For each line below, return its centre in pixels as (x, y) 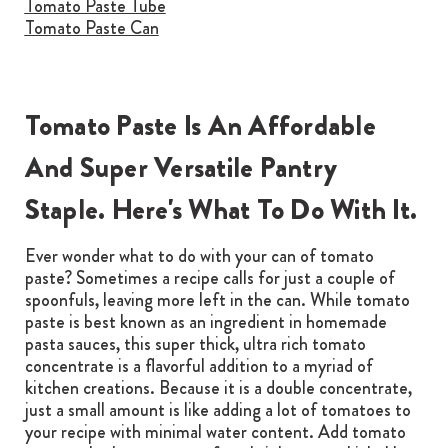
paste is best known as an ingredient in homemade (205, 321)
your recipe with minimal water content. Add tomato (215, 431)
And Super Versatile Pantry (180, 167)
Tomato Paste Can (91, 27)
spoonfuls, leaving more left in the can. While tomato (217, 299)
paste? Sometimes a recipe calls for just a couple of (209, 277)
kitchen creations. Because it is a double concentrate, (218, 387)
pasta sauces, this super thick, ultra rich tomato (195, 343)
